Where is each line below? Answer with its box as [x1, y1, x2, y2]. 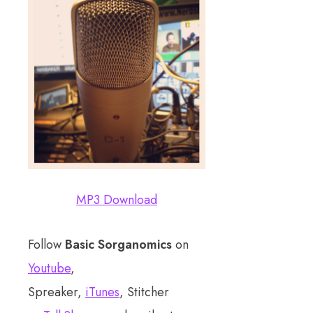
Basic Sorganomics [65, 235, 172, 254]
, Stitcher [119, 282, 169, 301]
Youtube [28, 259, 71, 277]
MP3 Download [75, 190, 157, 209]
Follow [28, 235, 65, 254]
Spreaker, [28, 282, 85, 301]
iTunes [85, 282, 119, 301]
